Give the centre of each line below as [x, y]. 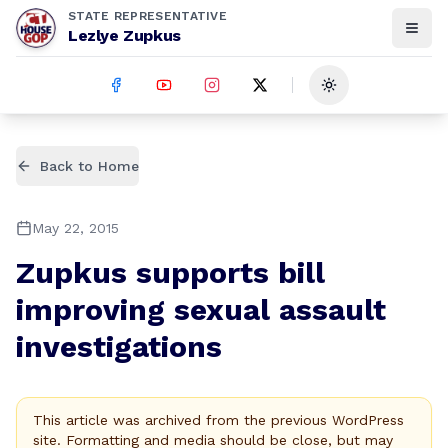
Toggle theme [376, 93]
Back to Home [89, 166]
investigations [119, 346]
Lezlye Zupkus [124, 35]
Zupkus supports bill [170, 272]
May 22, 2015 [75, 228]
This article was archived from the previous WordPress [218, 420]
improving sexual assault [201, 309]
